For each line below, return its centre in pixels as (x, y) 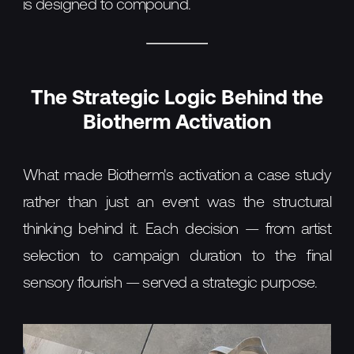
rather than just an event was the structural (177, 203)
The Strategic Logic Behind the (177, 99)
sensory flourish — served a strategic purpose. (170, 283)
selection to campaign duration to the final (177, 256)
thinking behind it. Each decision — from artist (177, 230)
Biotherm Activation (177, 123)
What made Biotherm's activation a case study (177, 176)
